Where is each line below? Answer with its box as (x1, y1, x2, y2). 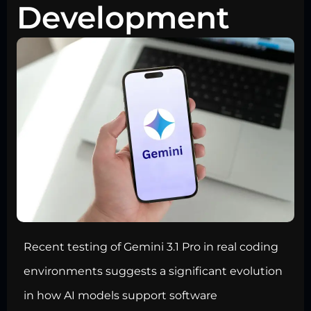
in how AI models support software (24, 289, 217, 303)
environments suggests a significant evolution (24, 264, 283, 278)
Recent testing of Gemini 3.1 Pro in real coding (24, 240, 278, 254)
